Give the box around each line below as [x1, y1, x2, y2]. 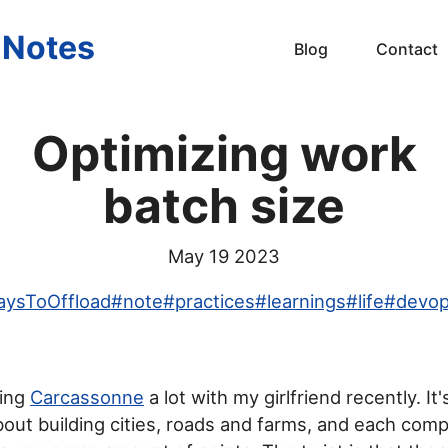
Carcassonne [30, 385, 144, 408]
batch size [103, 176, 345, 235]
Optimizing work [31, 124, 417, 183]
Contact [376, 38, 438, 59]
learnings [266, 289, 346, 312]
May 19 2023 [168, 244, 280, 267]
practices [174, 289, 255, 312]
